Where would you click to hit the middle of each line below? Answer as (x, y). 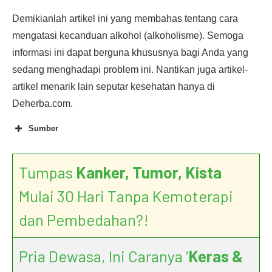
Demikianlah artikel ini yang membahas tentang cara (125, 19)
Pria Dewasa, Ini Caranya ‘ (104, 256)
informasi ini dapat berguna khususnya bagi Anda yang (130, 53)
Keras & (216, 256)
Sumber (43, 128)
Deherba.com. (42, 104)
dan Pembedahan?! (84, 219)
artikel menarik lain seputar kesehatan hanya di (114, 87)
